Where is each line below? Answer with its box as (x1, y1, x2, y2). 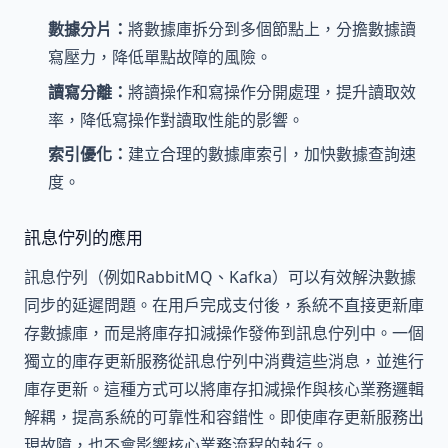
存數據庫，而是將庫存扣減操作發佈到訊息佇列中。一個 (24, 322, 424, 345)
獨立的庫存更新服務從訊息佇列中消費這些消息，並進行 (24, 350, 424, 373)
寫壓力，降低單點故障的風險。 (48, 46, 272, 69)
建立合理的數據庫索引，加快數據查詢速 (128, 143, 416, 166)
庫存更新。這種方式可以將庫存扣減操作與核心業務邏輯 (24, 378, 424, 401)
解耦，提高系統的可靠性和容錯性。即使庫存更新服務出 (24, 406, 424, 429)
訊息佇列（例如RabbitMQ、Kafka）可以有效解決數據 (24, 266, 416, 289)
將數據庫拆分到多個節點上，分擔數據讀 (128, 18, 416, 41)
